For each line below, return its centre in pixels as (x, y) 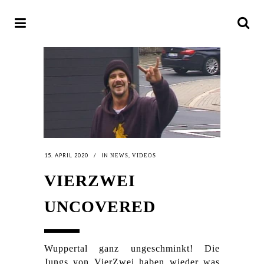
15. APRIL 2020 (66, 156)
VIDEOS (144, 156)
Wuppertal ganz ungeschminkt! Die (132, 249)
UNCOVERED (100, 207)
